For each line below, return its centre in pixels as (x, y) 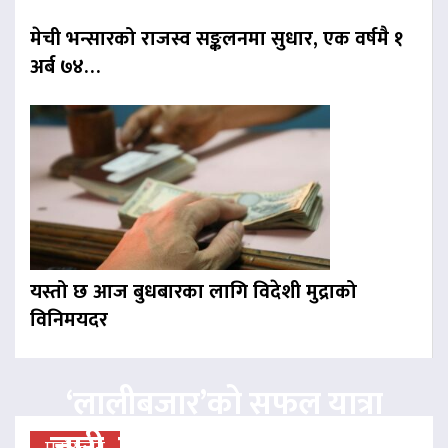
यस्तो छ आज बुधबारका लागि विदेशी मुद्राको (193, 292)
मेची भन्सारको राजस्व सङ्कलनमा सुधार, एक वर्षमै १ (216, 39)
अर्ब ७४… (65, 67)
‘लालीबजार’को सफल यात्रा (224, 405)
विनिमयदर (69, 320)
